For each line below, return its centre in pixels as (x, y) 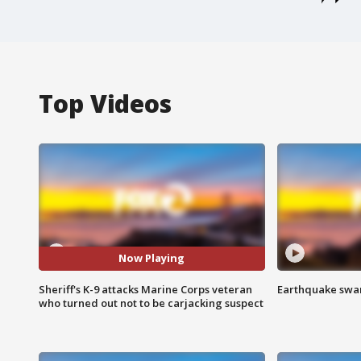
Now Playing (152, 258)
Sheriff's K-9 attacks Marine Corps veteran (145, 289)
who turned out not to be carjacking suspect (151, 303)
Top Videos (105, 103)
